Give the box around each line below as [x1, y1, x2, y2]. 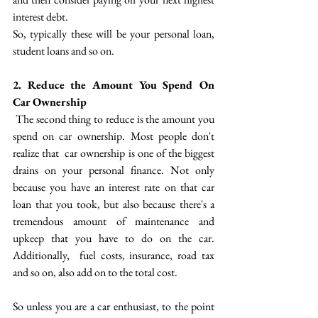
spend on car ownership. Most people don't [13, 128, 214, 143]
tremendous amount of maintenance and [13, 214, 214, 229]
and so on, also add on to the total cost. [13, 265, 177, 280]
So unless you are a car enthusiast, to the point [13, 299, 214, 314]
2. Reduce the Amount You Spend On [13, 77, 214, 92]
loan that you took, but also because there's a [13, 197, 214, 212]
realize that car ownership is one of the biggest [13, 146, 214, 160]
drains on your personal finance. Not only [13, 163, 214, 177]
